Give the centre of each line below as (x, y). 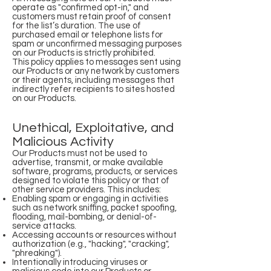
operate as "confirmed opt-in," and (80, 8)
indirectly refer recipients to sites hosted (93, 89)
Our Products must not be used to (80, 153)
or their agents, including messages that (93, 80)
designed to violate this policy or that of (91, 181)
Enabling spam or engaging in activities (90, 199)
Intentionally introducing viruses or (80, 262)
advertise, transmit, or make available (88, 162)
